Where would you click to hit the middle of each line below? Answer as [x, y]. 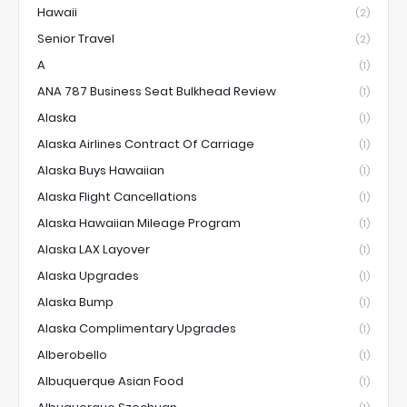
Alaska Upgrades [88, 276]
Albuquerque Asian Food [110, 382]
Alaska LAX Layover [94, 250]
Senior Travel [76, 39]
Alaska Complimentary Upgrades [137, 329]
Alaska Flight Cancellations [117, 197]
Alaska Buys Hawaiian [101, 171]
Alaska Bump [75, 303]
